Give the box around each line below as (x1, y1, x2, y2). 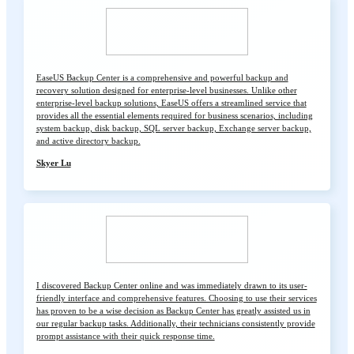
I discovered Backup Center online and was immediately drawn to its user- (36, 281, 307, 291)
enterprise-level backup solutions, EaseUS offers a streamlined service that (36, 98, 307, 108)
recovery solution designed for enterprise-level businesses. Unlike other (36, 85, 297, 96)
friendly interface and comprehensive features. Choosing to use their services (36, 293, 317, 303)
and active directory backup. (36, 136, 141, 146)
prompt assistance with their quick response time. (36, 331, 215, 341)
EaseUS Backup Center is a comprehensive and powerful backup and (36, 73, 288, 83)
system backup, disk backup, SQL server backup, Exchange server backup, (36, 123, 311, 134)
